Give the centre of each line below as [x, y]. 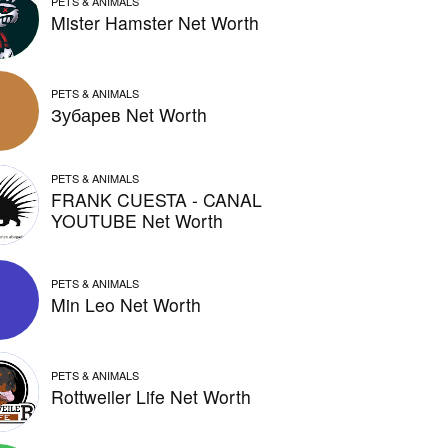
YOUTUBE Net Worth [137, 220]
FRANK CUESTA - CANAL [157, 199]
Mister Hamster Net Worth [155, 23]
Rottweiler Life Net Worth [151, 396]
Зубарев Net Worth [129, 115]
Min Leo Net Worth [126, 304]
